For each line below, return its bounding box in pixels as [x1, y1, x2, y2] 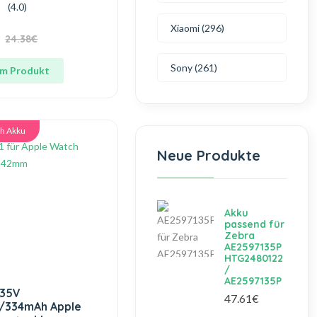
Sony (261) [171, 62, 218, 74]
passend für [224, 218, 285, 231]
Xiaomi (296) [171, 22, 225, 34]
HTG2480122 [224, 252, 284, 265]
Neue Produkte [157, 146, 261, 164]
